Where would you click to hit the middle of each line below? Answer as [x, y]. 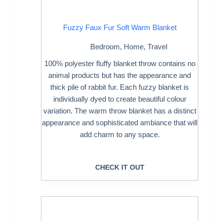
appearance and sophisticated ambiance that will [120, 122]
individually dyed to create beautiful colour [120, 99]
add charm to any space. [120, 134]
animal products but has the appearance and [120, 75]
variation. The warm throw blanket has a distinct [120, 110]
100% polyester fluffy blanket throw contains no [120, 63]
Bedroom [105, 46]
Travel [158, 46]
